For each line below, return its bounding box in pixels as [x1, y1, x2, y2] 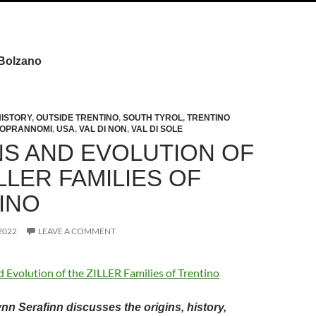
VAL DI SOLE [131, 124, 183, 134]
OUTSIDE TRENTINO [36, 113, 119, 123]
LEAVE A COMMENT [38, 226, 116, 236]
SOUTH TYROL [123, 113, 183, 123]
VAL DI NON [79, 124, 127, 134]
